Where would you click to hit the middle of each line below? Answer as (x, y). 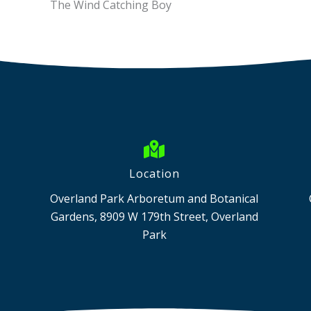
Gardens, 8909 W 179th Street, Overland (154, 217)
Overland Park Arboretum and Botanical (154, 199)
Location (154, 174)
